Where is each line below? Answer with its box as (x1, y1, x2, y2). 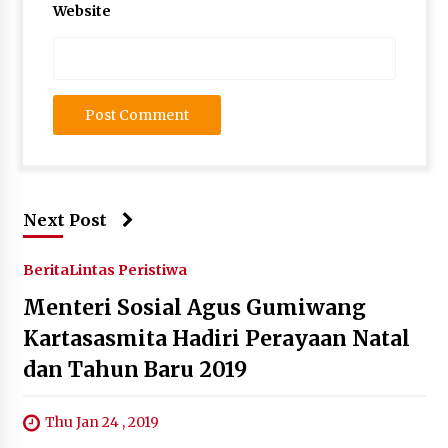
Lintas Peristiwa (68, 261, 187, 279)
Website (52, 2, 111, 20)
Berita (22, 261, 69, 279)
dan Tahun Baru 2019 (22, 356, 247, 383)
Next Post (22, 210, 107, 230)
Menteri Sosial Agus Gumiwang (22, 294, 366, 321)
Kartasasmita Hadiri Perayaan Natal (22, 325, 410, 352)
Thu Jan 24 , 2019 (44, 413, 159, 431)
